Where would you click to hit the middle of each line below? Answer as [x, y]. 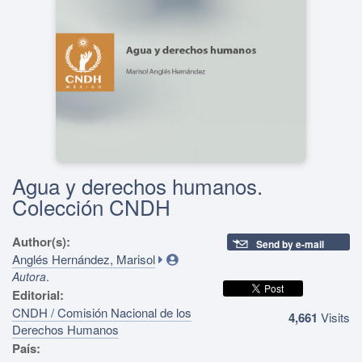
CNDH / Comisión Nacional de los [102, 312]
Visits [333, 317]
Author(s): [43, 241]
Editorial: [38, 295]
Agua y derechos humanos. [137, 185]
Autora [29, 276]
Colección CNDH [91, 206]
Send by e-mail [290, 244]
